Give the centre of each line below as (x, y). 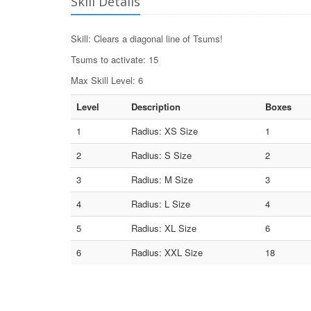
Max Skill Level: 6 (107, 81)
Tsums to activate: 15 (115, 60)
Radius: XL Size (164, 228)
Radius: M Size (162, 180)
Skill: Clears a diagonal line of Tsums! (147, 39)
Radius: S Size (161, 155)
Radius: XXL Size (167, 253)
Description (156, 107)
